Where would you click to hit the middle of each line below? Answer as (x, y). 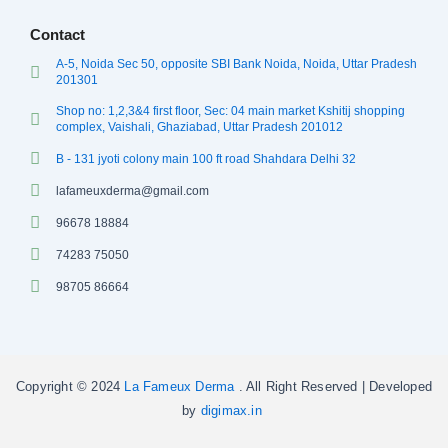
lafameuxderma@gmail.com (133, 190)
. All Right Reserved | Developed (333, 387)
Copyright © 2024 (68, 387)
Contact (57, 35)
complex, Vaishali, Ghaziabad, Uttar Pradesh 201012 (200, 127)
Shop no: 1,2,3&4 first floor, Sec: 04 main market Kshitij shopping (231, 111)
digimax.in (233, 411)
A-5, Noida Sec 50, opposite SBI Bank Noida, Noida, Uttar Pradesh (237, 64)
